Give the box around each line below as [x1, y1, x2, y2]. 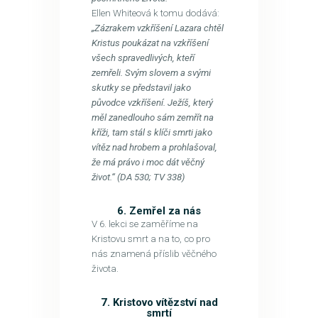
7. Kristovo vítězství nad [100, 295, 218, 309]
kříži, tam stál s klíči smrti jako [91, 126, 212, 138]
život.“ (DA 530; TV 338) [91, 171, 185, 182]
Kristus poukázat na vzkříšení [91, 37, 209, 48]
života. [91, 263, 119, 274]
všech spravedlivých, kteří [91, 52, 194, 63]
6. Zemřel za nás [117, 204, 201, 217]
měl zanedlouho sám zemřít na [91, 111, 214, 123]
